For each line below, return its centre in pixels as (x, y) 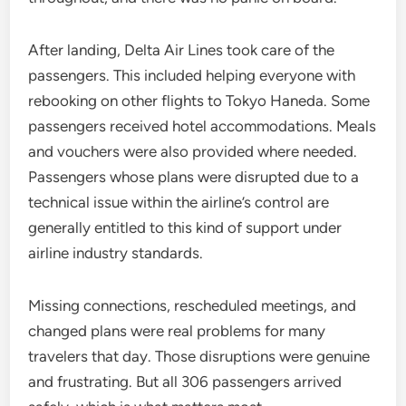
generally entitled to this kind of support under (185, 227)
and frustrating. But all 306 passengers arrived (185, 382)
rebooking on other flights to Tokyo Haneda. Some (199, 101)
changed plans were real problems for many (177, 331)
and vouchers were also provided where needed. (193, 151)
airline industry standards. (116, 253)
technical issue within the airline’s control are (179, 202)
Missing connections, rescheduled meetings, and (193, 305)
